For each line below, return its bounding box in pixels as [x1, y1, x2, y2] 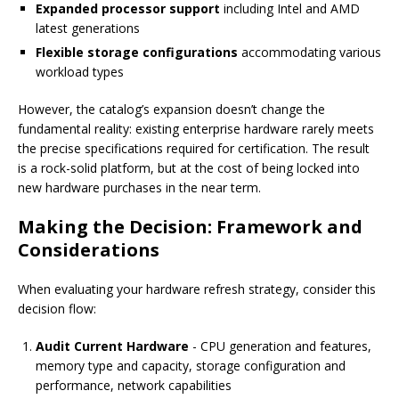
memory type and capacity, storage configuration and [36, 357, 346, 375]
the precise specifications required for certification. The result [18, 140, 370, 158]
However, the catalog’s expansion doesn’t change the [18, 101, 325, 118]
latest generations [36, 20, 140, 37]
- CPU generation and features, [189, 338, 371, 355]
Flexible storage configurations [36, 44, 238, 61]
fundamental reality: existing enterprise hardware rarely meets [18, 120, 374, 138]
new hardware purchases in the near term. [18, 179, 261, 197]
